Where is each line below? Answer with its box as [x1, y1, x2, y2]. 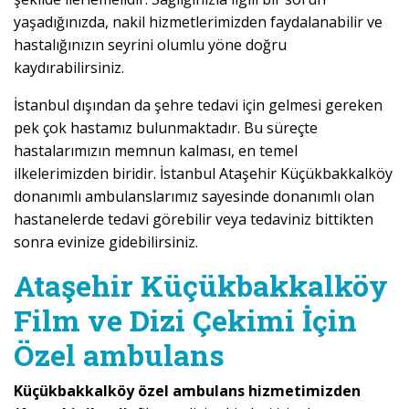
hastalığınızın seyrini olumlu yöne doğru [14, 35, 287, 56]
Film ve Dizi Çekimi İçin [14, 300, 357, 341]
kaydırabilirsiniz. [14, 58, 124, 79]
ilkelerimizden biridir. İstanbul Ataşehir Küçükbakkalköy [14, 163, 393, 184]
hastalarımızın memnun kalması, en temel [14, 141, 298, 162]
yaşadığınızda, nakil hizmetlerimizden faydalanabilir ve [14, 12, 383, 33]
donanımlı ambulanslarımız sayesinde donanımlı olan [14, 186, 374, 207]
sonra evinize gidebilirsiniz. [14, 232, 198, 253]
